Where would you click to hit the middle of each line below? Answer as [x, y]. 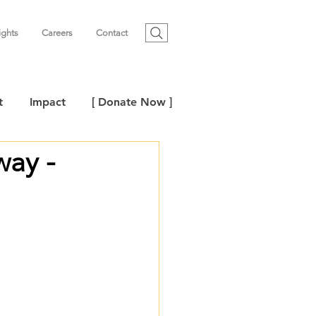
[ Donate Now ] [132, 102]
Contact [112, 33]
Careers [57, 33]
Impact [48, 102]
